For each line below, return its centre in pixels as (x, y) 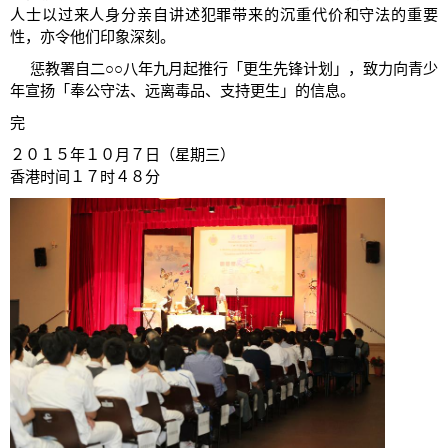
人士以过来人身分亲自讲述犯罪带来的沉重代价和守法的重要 (224, 15)
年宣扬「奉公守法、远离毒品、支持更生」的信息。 (182, 91)
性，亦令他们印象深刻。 (92, 37)
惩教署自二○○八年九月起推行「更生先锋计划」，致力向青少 (224, 69)
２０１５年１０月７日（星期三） (122, 155)
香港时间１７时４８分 (85, 177)
